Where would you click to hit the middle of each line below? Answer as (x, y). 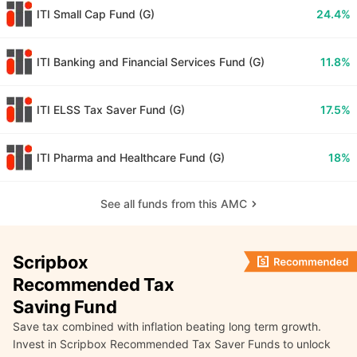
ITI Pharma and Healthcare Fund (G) (131, 157)
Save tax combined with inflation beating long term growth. (167, 327)
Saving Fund (65, 307)
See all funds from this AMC (174, 204)
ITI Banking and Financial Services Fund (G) (151, 61)
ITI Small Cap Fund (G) (96, 14)
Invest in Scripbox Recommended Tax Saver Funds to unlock (172, 344)
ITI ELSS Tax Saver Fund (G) (111, 109)
